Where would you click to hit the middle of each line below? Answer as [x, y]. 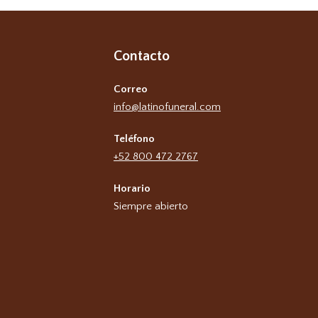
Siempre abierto [151, 206]
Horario [132, 188]
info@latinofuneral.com [167, 106]
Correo [131, 89]
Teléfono [134, 138]
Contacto [142, 56]
